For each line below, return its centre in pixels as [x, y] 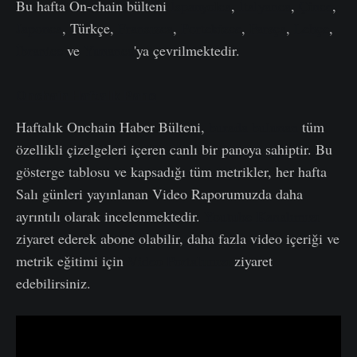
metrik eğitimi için [72, 261]
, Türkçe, [90, 28]
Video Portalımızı [179, 261]
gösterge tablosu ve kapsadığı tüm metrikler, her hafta [171, 172]
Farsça [268, 28]
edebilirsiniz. [53, 283]
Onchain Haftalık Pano [86, 96]
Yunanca [109, 51]
